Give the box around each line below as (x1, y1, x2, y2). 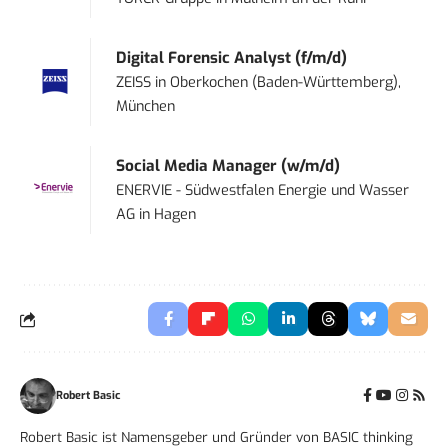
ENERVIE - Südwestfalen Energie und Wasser (116, 181, 410, 201)
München (116, 97, 176, 117)
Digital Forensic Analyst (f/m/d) (116, 48, 348, 69)
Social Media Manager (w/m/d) (116, 156, 341, 177)
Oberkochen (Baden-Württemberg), (170, 73, 402, 93)
